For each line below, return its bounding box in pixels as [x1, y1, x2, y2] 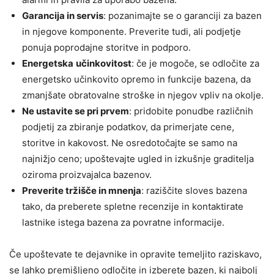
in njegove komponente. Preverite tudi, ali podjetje [22, 25, 241, 37]
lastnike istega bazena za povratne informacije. [22, 216, 224, 228]
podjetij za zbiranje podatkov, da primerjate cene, [22, 120, 234, 133]
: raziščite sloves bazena [141, 184, 247, 196]
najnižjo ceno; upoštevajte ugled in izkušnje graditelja [22, 152, 254, 165]
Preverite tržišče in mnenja [22, 184, 141, 196]
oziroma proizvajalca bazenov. [22, 168, 152, 180]
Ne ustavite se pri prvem [22, 105, 129, 117]
